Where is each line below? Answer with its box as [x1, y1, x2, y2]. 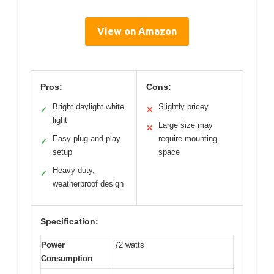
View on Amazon [97, 26, 177, 37]
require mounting [158, 134, 217, 144]
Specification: [40, 217, 98, 227]
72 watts [114, 240, 144, 250]
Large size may [158, 120, 213, 130]
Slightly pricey [158, 102, 209, 112]
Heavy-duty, [53, 166, 95, 176]
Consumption [41, 254, 92, 264]
